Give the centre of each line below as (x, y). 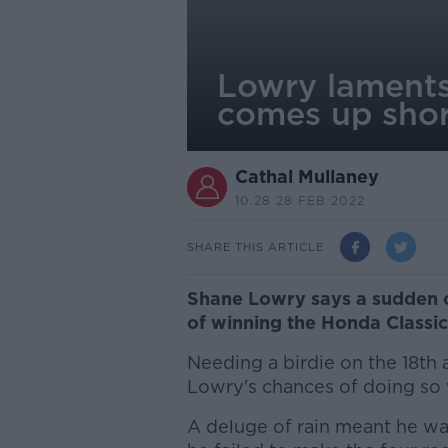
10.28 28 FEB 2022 (299, 200)
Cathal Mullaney (306, 176)
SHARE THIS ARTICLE (255, 246)
